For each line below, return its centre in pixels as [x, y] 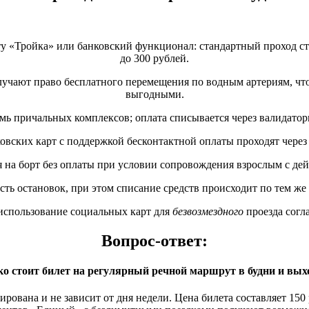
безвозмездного [208, 211]
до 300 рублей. [154, 58]
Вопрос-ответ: [154, 240]
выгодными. [154, 94]
